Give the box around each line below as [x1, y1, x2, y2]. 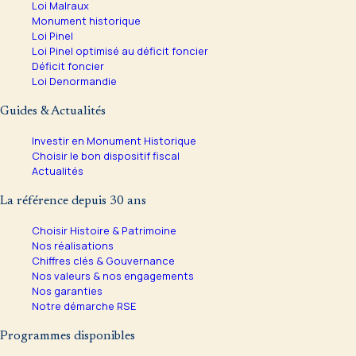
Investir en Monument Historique [32, 133, 196, 149]
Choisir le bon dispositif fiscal [32, 149, 180, 164]
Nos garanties [32, 284, 103, 299]
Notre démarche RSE [32, 299, 136, 314]
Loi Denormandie [32, 74, 117, 89]
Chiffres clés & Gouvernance [32, 253, 175, 269]
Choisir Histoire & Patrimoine [32, 223, 176, 238]
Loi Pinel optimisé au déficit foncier [32, 44, 208, 59]
